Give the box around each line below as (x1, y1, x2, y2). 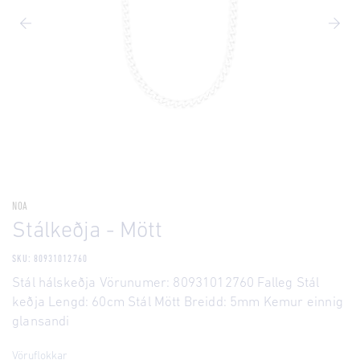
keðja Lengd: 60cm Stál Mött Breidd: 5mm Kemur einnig (12, 296, 343, 309)
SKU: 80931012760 (12, 254, 88, 264)
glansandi (12, 315, 70, 329)
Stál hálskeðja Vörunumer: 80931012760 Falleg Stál (12, 276, 320, 290)
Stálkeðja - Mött (12, 220, 162, 243)
